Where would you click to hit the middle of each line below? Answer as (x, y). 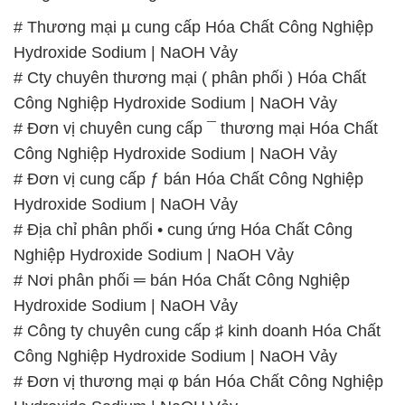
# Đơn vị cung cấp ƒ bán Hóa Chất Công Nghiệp (188, 179)
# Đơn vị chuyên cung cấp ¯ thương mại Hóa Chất (196, 128)
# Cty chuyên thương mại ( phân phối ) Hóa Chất (190, 77)
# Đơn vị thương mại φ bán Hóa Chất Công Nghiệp (198, 381)
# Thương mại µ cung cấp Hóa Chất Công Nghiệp (193, 27)
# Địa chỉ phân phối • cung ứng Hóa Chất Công (183, 229)
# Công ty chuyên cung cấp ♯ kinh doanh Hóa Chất (197, 330)
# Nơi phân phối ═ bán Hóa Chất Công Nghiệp (182, 280)
